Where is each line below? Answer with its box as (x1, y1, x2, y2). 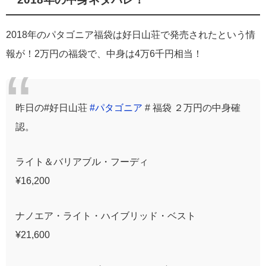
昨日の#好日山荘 (15, 102, 90, 112)
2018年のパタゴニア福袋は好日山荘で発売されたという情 (6, 29, 255, 39)
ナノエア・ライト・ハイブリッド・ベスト (15, 211, 196, 221)
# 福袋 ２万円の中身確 (142, 102, 240, 112)
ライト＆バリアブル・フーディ (15, 157, 148, 167)
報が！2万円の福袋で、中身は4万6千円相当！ (6, 48, 202, 58)
